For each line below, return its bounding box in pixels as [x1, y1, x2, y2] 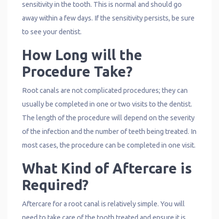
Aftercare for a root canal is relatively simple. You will [22, 199, 185, 208]
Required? [22, 176, 88, 193]
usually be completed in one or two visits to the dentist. [22, 100, 192, 108]
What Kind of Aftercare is [22, 160, 192, 176]
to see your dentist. [22, 27, 82, 36]
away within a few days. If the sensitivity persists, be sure [22, 14, 195, 22]
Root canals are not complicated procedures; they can [22, 86, 188, 94]
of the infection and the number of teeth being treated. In [22, 127, 197, 135]
